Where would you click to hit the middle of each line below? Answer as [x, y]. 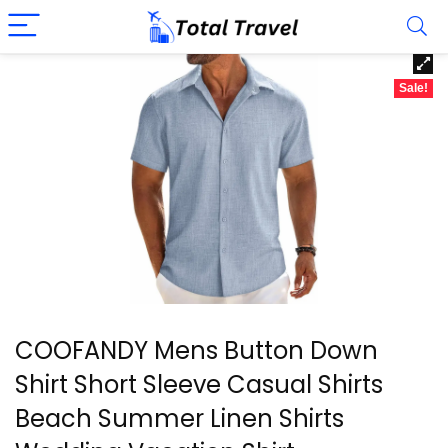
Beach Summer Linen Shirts [179, 418]
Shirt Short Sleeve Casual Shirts [199, 384]
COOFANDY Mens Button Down [196, 350]
